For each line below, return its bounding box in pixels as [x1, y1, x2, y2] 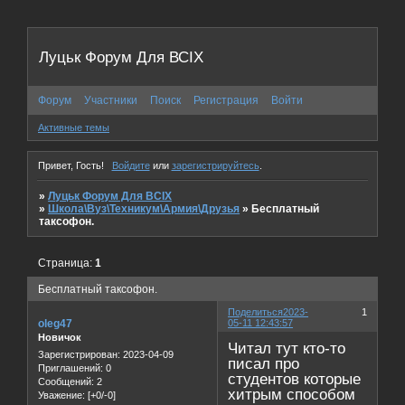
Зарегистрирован [38, 349, 118, 361]
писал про [228, 355, 300, 373]
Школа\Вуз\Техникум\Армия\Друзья [48, 202, 240, 215]
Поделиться [228, 306, 284, 317]
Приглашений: [38, 363, 103, 374]
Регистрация [193, 93, 259, 107]
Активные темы [38, 122, 109, 134]
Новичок [38, 331, 81, 343]
